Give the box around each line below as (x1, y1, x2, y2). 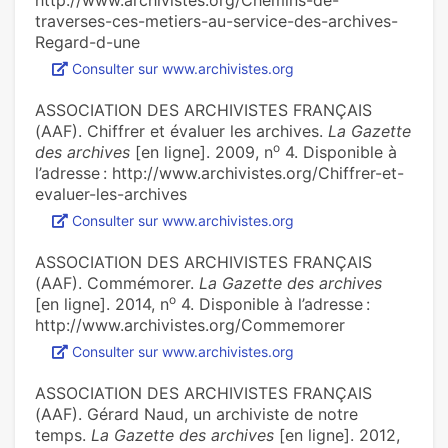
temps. (35, 425, 91, 446)
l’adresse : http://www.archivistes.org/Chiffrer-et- (35, 163, 404, 184)
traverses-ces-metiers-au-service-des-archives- (35, 11, 398, 32)
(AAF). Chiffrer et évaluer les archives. (35, 121, 328, 142)
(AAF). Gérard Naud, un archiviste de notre (35, 404, 358, 425)
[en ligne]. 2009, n (130, 142, 273, 163)
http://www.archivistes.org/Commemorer (35, 315, 345, 336)
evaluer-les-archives (35, 184, 187, 205)
